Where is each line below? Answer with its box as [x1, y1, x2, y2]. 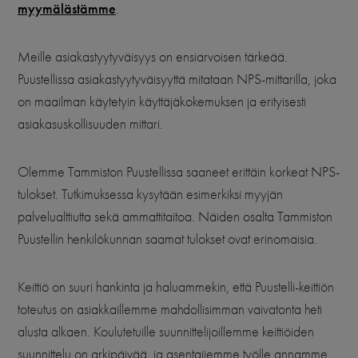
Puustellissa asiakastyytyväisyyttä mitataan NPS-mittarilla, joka [18, 71, 336, 88]
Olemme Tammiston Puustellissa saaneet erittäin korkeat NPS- [18, 164, 340, 181]
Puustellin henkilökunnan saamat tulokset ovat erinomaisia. [18, 231, 317, 248]
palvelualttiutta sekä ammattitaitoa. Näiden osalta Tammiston [18, 209, 332, 225]
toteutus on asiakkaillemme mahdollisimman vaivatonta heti [18, 301, 322, 318]
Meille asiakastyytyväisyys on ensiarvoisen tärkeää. [18, 49, 288, 66]
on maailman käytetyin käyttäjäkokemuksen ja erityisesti [18, 93, 306, 110]
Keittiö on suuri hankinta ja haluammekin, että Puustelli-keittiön [18, 279, 334, 296]
